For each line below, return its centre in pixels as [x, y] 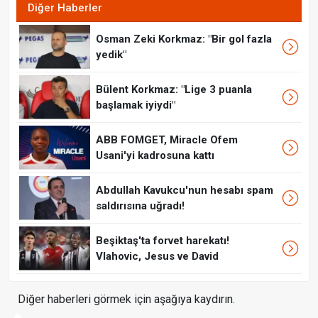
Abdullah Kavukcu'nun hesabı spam [185, 191]
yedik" [111, 55]
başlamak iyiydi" [136, 105]
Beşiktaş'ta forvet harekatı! [163, 241]
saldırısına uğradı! [140, 206]
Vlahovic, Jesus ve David [157, 257]
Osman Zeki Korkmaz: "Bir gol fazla [184, 39]
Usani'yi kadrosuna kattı [155, 156]
